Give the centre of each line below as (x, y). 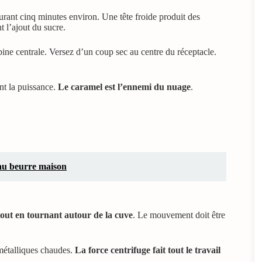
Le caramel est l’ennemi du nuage (124, 87)
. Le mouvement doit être (179, 215)
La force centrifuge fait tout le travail (148, 250)
